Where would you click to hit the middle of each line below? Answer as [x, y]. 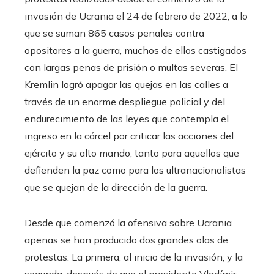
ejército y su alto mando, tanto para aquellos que [132, 153]
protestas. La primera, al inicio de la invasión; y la [134, 257]
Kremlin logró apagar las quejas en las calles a [126, 84]
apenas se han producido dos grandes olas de [126, 239]
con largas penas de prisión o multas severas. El [131, 67]
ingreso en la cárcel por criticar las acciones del [129, 135]
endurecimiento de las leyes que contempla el [127, 118]
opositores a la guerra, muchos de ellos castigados [135, 50]
